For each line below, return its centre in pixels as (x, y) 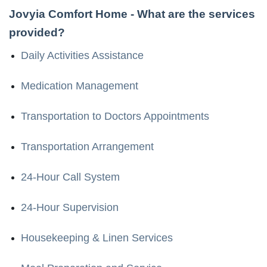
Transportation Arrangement (87, 146)
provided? (37, 32)
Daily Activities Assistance (82, 55)
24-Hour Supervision (70, 207)
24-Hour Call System (70, 177)
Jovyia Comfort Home (68, 14)
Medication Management (80, 86)
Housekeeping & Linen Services (97, 237)
